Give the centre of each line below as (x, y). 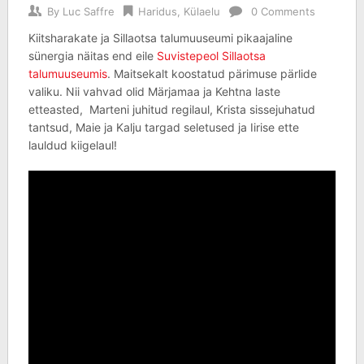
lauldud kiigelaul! (72, 145)
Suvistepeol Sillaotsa (211, 56)
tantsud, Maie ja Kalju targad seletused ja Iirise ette (163, 127)
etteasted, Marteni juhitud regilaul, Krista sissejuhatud (171, 109)
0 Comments (283, 11)
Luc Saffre (88, 11)
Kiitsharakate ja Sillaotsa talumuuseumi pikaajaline (160, 38)
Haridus (157, 11)
